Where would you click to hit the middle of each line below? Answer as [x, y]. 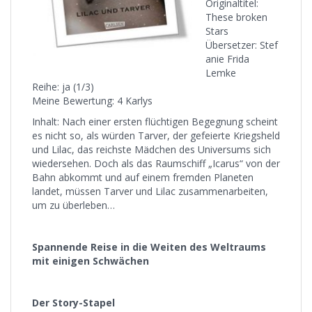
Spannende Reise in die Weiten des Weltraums [149, 247]
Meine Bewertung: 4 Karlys [92, 101]
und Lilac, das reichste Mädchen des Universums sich [151, 149]
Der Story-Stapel [73, 303]
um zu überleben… [73, 205]
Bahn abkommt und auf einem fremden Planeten [143, 177]
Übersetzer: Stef [242, 45]
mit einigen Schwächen [91, 261]
